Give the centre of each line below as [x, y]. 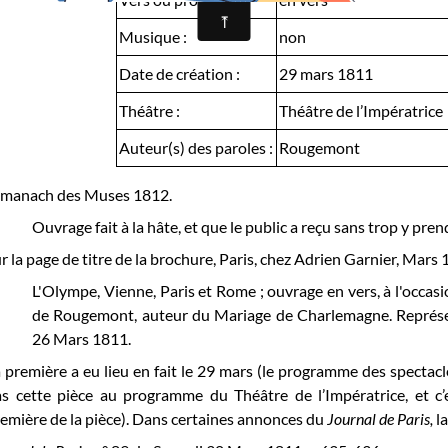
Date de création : [179, 73]
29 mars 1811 [325, 73]
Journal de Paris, [382, 418]
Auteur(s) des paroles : [195, 147]
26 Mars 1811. [82, 338]
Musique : [152, 36]
